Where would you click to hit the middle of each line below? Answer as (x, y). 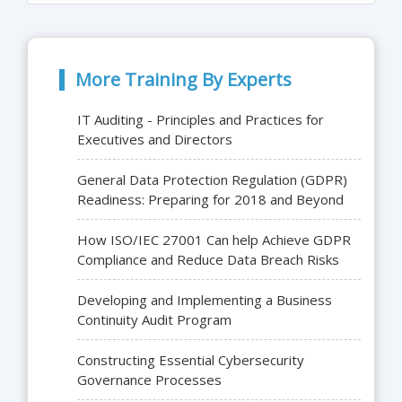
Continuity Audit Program (154, 320)
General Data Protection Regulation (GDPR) (212, 180)
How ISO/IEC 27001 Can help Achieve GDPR (214, 240)
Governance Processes (149, 380)
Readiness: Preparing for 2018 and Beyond (210, 200)
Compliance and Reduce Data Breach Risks (208, 260)
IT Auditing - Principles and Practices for (201, 120)
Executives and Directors (155, 140)
